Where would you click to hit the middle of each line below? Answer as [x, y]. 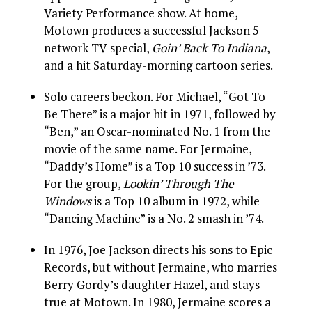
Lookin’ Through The [179, 184]
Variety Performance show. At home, [141, 13]
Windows [68, 201]
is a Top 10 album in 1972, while [176, 201]
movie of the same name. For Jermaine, [148, 149]
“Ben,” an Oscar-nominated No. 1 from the [157, 131]
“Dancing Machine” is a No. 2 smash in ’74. [154, 218]
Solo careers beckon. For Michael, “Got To [155, 96]
